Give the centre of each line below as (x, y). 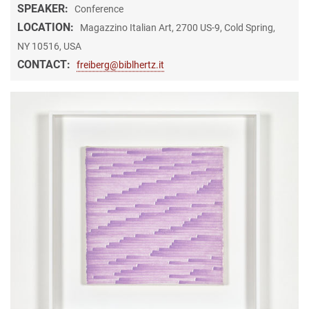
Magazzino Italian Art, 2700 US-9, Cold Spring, (178, 27)
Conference (99, 9)
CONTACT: (45, 64)
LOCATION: (47, 27)
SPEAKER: (44, 8)
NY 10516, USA (49, 46)
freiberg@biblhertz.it (120, 64)
